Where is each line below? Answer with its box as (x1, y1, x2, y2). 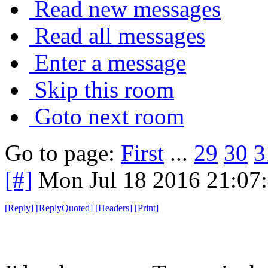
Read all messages (35, 22, 205, 48)
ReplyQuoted (39, 202, 90, 213)
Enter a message (35, 49, 186, 75)
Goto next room (35, 103, 184, 129)
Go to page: (5, 139, 121, 166)
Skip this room (35, 76, 174, 102)
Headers (98, 202, 129, 213)
